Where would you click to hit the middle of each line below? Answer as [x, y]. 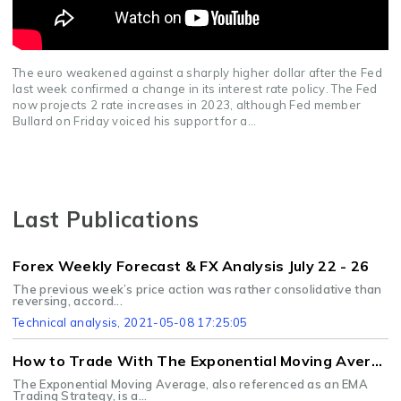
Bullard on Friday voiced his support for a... [135, 121]
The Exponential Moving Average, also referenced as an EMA [191, 384]
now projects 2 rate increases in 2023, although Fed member [187, 105]
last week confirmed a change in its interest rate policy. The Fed [195, 89]
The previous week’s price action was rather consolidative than [197, 290]
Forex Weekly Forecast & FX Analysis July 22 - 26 [191, 266]
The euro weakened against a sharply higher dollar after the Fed [197, 73]
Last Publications [106, 220]
